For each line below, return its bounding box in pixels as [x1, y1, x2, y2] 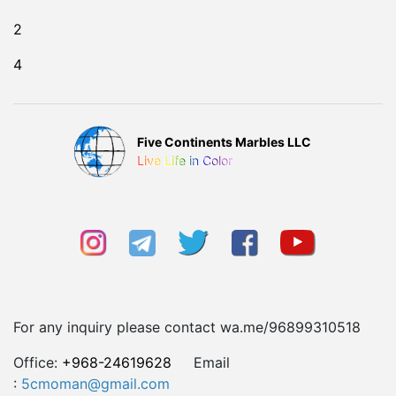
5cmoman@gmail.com [21, 375, 170, 392]
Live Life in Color [137, 153, 232, 168]
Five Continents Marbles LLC [137, 134, 311, 149]
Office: [13, 354, 62, 371]
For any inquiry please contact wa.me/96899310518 [13, 318, 361, 336]
